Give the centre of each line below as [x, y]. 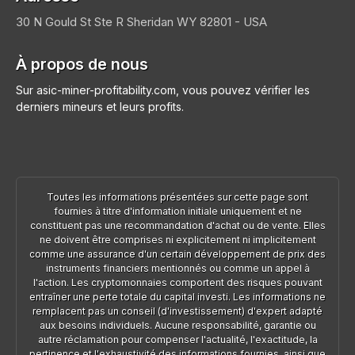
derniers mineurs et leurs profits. [100, 106]
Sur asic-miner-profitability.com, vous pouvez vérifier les [163, 90]
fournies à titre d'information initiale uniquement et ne [177, 211]
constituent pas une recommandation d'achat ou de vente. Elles [177, 225]
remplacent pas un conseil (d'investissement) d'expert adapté [177, 311]
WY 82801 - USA [222, 21]
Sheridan [152, 21]
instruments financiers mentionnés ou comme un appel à [177, 268]
